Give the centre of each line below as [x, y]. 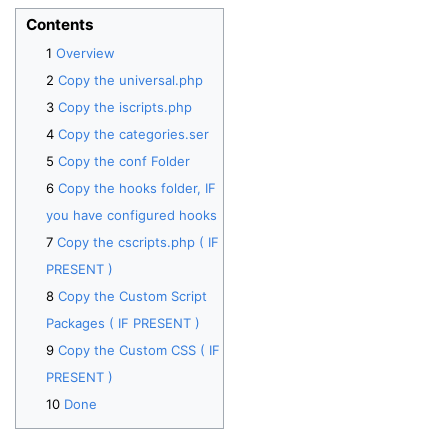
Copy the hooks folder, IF [137, 188]
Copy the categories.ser [133, 134]
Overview [85, 53]
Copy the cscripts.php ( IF [138, 242]
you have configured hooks [131, 215]
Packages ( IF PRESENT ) [123, 323]
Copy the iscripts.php [125, 107]
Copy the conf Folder [124, 161]
